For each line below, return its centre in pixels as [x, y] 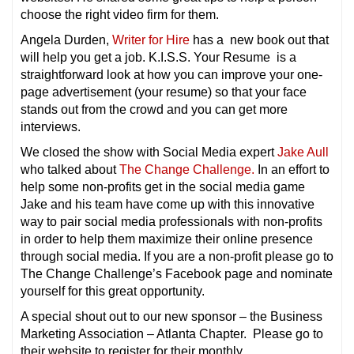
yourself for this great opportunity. [113, 291]
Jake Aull [303, 152]
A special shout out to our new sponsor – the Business [171, 316]
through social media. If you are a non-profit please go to [177, 256]
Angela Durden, [66, 40]
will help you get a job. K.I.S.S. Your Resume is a [158, 57]
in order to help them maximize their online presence [167, 239]
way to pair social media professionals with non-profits [171, 221]
